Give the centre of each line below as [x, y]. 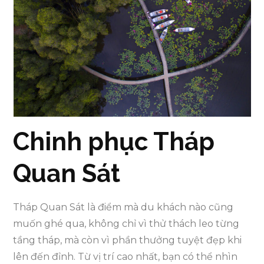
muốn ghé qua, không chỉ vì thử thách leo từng [126, 224]
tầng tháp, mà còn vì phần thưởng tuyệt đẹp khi [128, 240]
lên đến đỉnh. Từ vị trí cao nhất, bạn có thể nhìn [126, 257]
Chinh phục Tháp [114, 142]
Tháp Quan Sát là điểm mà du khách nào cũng [123, 207]
